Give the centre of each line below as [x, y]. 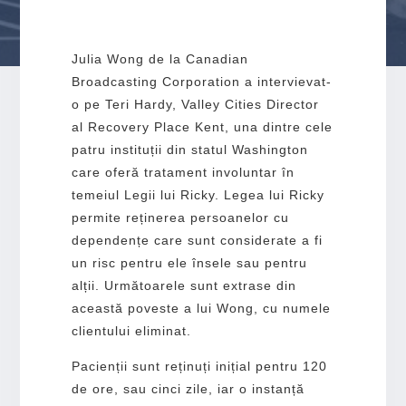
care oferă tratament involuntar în [183, 172]
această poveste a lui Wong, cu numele [201, 308]
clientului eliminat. [131, 330]
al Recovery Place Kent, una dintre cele [202, 126]
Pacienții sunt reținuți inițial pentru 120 [199, 366]
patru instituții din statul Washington [189, 149]
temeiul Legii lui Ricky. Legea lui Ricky [198, 194]
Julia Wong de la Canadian [159, 58]
